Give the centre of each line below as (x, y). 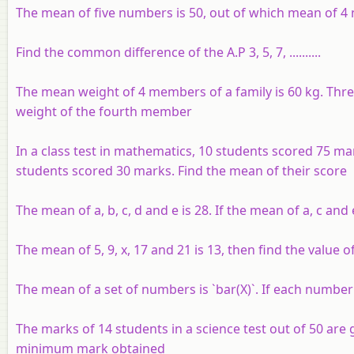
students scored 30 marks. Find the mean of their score (181, 171)
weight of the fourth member (104, 112)
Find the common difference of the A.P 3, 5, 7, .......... (168, 53)
